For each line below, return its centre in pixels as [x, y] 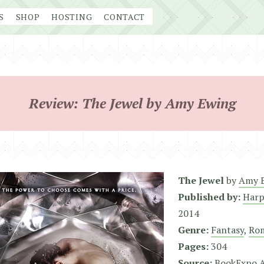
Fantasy [227, 230]
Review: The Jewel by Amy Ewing [132, 103]
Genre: [193, 230]
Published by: [209, 197]
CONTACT [125, 17]
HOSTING [72, 17]
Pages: [193, 246]
